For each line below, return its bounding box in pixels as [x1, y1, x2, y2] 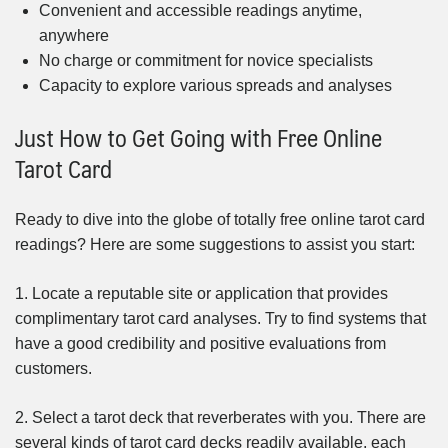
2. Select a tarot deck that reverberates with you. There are [15, 408, 426, 426]
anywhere [39, 27, 109, 45]
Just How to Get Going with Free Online [15, 117, 382, 158]
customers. [15, 359, 92, 377]
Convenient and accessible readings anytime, [39, 2, 362, 20]
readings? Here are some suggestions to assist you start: [15, 235, 415, 253]
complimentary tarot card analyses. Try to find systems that [15, 309, 426, 327]
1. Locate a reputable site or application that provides [15, 284, 388, 302]
